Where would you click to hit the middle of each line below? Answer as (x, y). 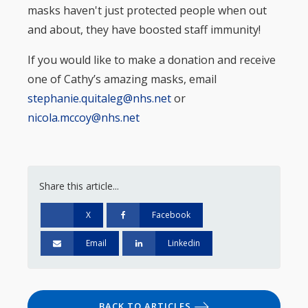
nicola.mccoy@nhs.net (84, 117)
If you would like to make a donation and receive (152, 59)
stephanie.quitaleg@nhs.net (99, 98)
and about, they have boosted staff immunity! (145, 29)
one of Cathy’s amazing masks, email (122, 79)
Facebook (172, 214)
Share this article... (79, 186)
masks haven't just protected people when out (147, 10)
